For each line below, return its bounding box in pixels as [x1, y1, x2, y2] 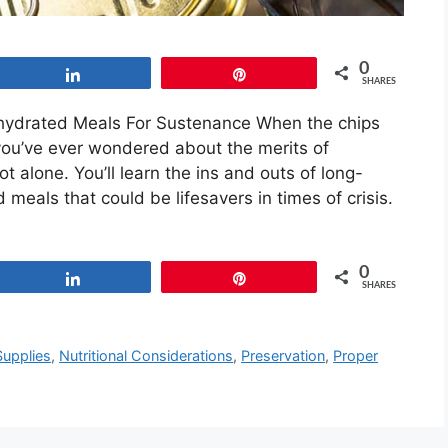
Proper [333, 347, 379, 365]
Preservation [241, 347, 326, 365]
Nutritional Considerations [59, 347, 234, 365]
